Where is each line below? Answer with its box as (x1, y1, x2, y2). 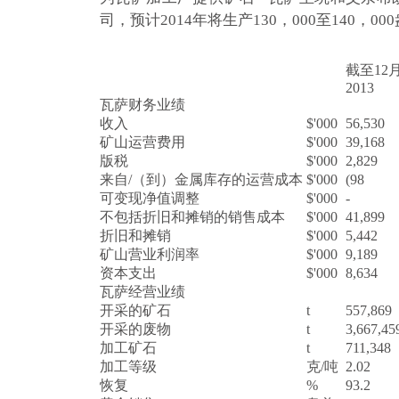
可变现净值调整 (100, 191, 199, 206)
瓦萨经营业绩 (100, 284, 185, 299)
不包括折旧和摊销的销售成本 (100, 209, 285, 224)
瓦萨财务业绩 (100, 97, 185, 112)
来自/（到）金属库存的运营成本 (100, 172, 303, 187)
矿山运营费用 (100, 134, 185, 150)
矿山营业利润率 (100, 247, 199, 262)
